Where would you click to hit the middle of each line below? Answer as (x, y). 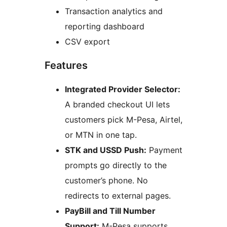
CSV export (87, 42)
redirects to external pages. (118, 196)
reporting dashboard (105, 27)
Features (66, 66)
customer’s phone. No (106, 181)
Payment (164, 150)
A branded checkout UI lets (117, 105)
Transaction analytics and (114, 11)
